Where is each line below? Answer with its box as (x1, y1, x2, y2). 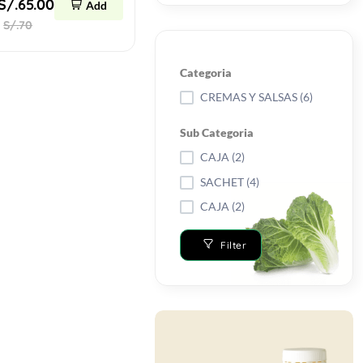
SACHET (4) (200, 175, 260, 190)
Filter (220, 238, 247, 251)
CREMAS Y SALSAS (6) (200, 90, 314, 105)
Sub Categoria (180, 126, 254, 140)
